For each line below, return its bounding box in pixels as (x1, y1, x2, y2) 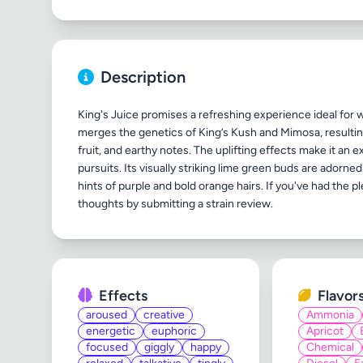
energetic (86, 324, 135, 338)
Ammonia (306, 308, 354, 322)
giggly (144, 340, 174, 354)
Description (100, 67, 186, 87)
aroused (86, 308, 127, 322)
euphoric (152, 324, 197, 338)
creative (143, 308, 185, 322)
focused (86, 340, 128, 354)
